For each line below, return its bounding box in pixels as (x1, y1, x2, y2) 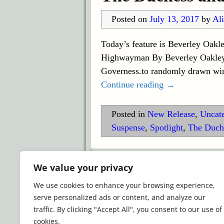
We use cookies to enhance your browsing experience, (33, 180, 215, 190)
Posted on (111, 14, 149, 24)
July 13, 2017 (149, 14, 199, 24)
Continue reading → (100, 79, 175, 90)
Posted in (111, 109, 145, 119)
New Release (147, 109, 195, 119)
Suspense (111, 122, 145, 133)
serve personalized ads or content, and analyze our (33, 192, 205, 202)
